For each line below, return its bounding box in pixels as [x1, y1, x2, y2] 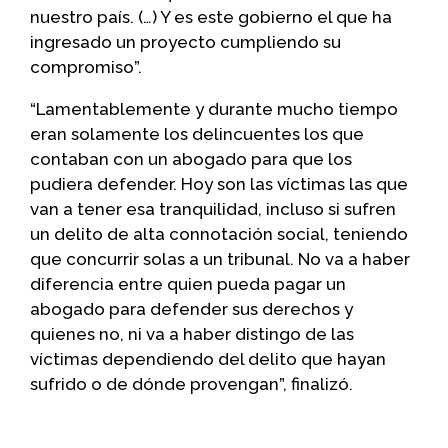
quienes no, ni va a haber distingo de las [30, 323, 354, 344]
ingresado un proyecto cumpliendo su [30, 31, 341, 52]
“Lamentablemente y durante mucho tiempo [30, 98, 398, 119]
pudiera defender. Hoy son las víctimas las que [30, 173, 408, 194]
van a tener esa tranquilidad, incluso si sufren [30, 198, 396, 219]
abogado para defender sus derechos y [30, 298, 353, 319]
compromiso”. [30, 56, 142, 77]
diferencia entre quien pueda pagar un [30, 273, 346, 294]
